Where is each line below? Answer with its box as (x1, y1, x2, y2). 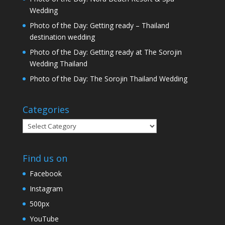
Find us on (22, 152, 67, 165)
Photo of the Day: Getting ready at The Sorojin (29, 47, 182, 57)
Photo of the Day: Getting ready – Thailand (29, 20, 169, 30)
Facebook (29, 169, 62, 179)
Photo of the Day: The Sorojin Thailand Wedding (29, 73, 187, 83)
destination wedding (29, 32, 95, 42)
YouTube (29, 214, 59, 224)
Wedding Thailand (29, 58, 87, 68)
